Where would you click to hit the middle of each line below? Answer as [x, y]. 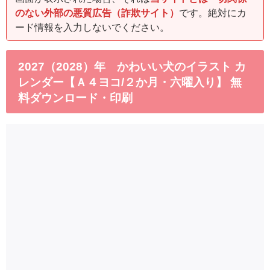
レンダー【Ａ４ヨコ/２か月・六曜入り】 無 [130, 82]
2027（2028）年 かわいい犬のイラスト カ [132, 66]
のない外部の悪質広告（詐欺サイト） [97, 12]
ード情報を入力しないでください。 [92, 27]
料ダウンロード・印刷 [75, 98]
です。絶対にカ [213, 12]
